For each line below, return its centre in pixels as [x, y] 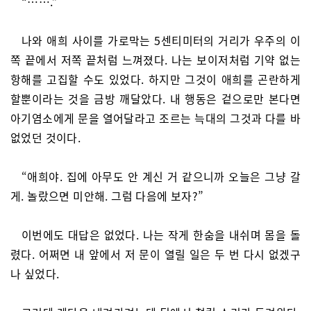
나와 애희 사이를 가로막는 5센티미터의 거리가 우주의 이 [161, 40]
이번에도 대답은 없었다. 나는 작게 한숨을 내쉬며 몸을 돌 [161, 235]
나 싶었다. [35, 274]
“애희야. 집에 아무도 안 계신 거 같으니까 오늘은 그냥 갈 [161, 176]
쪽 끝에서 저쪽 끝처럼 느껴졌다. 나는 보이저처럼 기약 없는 [155, 60]
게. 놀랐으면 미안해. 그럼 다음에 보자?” [107, 196]
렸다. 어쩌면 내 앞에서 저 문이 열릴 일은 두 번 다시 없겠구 [155, 254]
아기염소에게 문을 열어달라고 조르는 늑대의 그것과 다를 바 [155, 118]
